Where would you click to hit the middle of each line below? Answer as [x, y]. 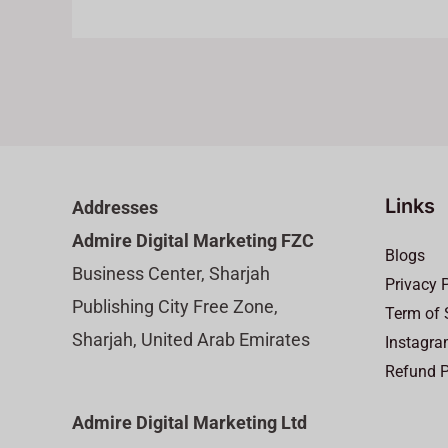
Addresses [115, 207]
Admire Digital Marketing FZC [193, 240]
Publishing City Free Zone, [175, 306]
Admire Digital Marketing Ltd [189, 423]
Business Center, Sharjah [171, 273]
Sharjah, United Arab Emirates [191, 339]
